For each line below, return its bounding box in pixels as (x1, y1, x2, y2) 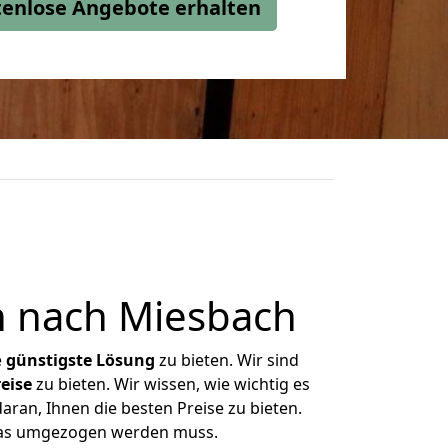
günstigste (6, 349, 92, 371)
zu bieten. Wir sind (155, 349, 299, 371)
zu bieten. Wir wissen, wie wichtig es (31, 373, 310, 395)
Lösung (96, 349, 155, 371)
